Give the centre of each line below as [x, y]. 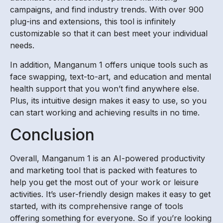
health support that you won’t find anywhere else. [105, 88]
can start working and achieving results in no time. [105, 112]
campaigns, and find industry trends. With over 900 [107, 10]
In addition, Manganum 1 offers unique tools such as [109, 64]
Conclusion [52, 135]
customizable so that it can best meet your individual [109, 34]
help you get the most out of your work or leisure [104, 182]
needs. [22, 46]
